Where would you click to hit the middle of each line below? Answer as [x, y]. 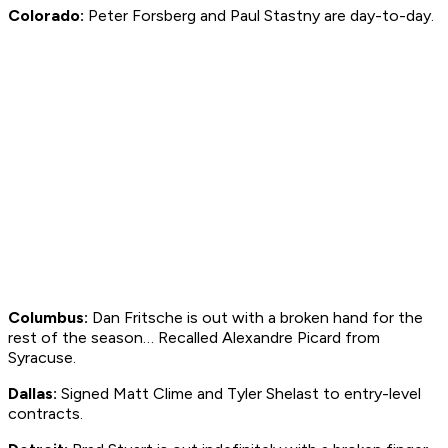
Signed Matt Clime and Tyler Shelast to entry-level [239, 394]
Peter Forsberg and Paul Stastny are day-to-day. [259, 16]
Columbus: [48, 318]
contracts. [45, 414]
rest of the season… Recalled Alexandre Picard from [194, 338]
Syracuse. [42, 358]
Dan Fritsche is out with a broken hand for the [255, 318]
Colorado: [46, 16]
